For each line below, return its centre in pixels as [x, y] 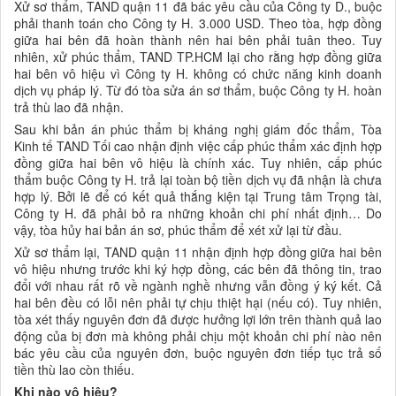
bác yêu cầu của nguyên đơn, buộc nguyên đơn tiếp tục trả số [198, 352]
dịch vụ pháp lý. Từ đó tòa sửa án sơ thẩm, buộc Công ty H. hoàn [198, 90]
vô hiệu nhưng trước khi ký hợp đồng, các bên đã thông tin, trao [198, 268]
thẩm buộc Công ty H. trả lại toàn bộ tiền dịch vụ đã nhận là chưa [198, 179]
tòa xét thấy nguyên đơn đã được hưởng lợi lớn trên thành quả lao [198, 319]
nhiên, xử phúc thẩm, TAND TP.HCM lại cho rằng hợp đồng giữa [198, 56]
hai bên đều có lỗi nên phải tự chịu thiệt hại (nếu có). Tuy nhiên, [198, 302]
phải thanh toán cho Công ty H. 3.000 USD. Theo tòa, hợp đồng [198, 23]
